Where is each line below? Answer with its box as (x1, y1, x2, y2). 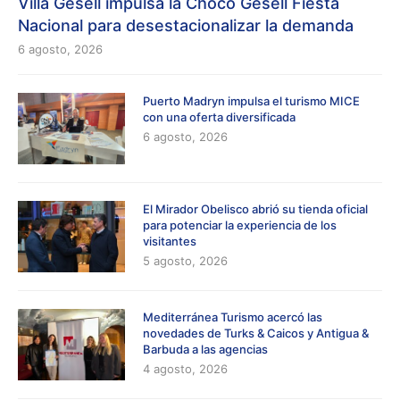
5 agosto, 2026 (143, 253, 228, 268)
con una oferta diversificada (143, 109, 296, 124)
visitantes (143, 233, 196, 248)
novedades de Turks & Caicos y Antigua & (143, 325, 369, 340)
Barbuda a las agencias (143, 341, 268, 356)
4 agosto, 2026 (143, 361, 228, 376)
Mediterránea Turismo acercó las (143, 309, 322, 324)
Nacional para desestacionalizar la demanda (18, 15, 354, 35)
